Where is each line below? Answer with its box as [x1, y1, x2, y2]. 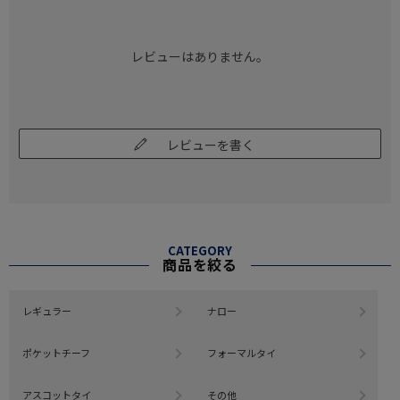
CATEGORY [168, 242, 232, 260]
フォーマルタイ [206, 346, 276, 361]
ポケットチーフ [22, 346, 90, 361]
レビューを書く [167, 136, 254, 154]
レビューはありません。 [131, 47, 269, 66]
